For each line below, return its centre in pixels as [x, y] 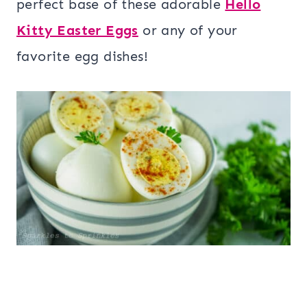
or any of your [188, 30]
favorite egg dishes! [85, 56]
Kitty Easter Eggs [77, 30]
